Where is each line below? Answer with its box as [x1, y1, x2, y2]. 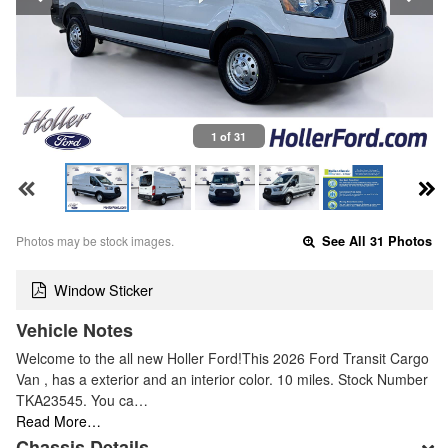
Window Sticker [54, 279, 153, 301]
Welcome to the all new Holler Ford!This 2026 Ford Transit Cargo [16, 348, 429, 369]
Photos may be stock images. [16, 231, 174, 249]
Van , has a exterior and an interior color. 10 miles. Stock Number [16, 369, 428, 390]
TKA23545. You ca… [16, 390, 148, 411]
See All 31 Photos [318, 231, 433, 250]
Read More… [16, 411, 101, 432]
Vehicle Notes [16, 317, 133, 344]
